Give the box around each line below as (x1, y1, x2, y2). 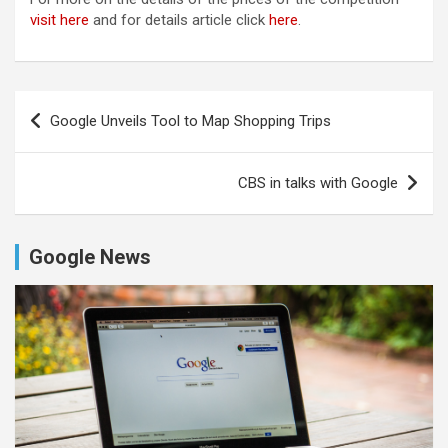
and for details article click (93, 11, 269, 29)
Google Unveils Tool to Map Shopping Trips (50, 112, 331, 130)
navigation (14, 123, 131, 152)
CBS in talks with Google (238, 174, 398, 192)
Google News (29, 245, 151, 269)
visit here (30, 11, 93, 29)
